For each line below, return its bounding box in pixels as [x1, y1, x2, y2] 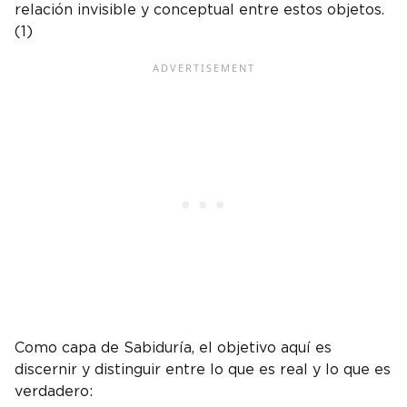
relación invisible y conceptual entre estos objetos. [15, 3, 384, 18]
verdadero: [15, 384, 93, 400]
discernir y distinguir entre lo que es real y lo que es [15, 362, 391, 378]
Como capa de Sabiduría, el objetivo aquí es [15, 341, 332, 356]
